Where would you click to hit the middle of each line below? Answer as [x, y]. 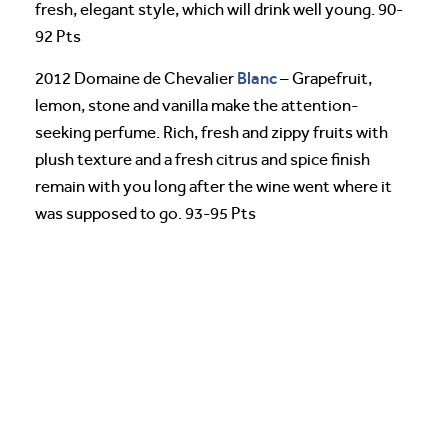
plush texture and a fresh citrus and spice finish [202, 160]
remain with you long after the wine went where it [213, 187]
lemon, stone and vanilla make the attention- [196, 106]
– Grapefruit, [324, 79]
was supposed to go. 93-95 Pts [145, 214]
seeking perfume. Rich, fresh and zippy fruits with [211, 133]
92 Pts [58, 37]
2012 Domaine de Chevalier [136, 79]
